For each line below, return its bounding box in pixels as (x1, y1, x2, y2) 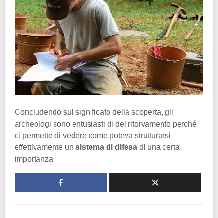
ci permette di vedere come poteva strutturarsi (15, 131, 171, 140)
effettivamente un (15, 143, 75, 151)
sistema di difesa (75, 143, 137, 151)
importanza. (15, 154, 55, 163)
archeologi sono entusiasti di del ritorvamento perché (15, 119, 197, 128)
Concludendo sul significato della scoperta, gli (15, 108, 173, 116)
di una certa (137, 143, 180, 151)
